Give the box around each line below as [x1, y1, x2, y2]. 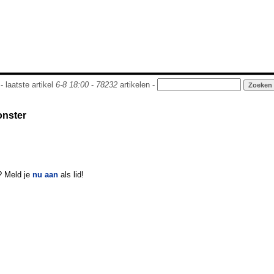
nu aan [32, 170, 58, 180]
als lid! [58, 170, 84, 180]
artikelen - [117, 80, 157, 89]
